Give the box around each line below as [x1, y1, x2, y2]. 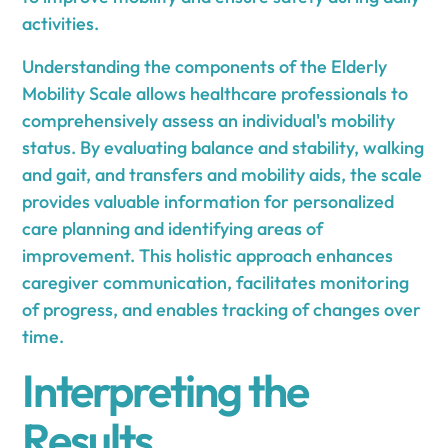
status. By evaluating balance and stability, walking [22, 135, 425, 159]
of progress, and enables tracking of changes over [22, 297, 422, 321]
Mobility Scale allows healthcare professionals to [22, 81, 409, 105]
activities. [22, 11, 100, 35]
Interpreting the [22, 361, 309, 419]
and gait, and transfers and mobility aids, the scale [22, 162, 423, 186]
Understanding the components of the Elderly [22, 54, 388, 78]
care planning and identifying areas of [22, 216, 324, 240]
